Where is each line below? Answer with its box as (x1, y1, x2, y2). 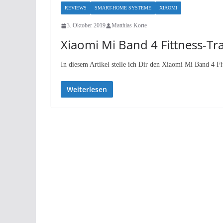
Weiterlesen (67, 85, 107, 94)
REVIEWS (65, 5, 87, 10)
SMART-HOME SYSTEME (95, 5, 151, 10)
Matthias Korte (111, 22, 147, 29)
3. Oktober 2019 (67, 22, 106, 29)
